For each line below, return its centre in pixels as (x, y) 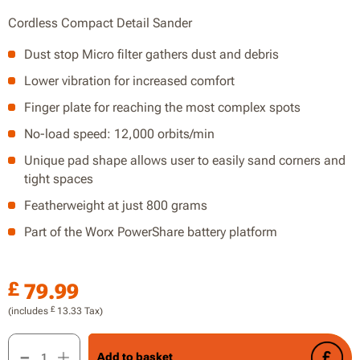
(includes (29, 311)
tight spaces (59, 178)
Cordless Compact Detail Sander (100, 22)
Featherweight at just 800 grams (116, 205)
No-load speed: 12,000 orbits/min (119, 133)
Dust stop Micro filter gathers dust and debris (151, 54)
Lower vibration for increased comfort (129, 80)
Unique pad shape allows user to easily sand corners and (185, 160)
